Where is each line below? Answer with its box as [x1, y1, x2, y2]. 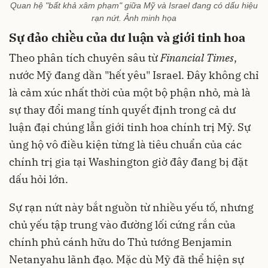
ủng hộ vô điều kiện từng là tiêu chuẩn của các [9, 138, 242, 152]
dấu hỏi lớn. [9, 172, 68, 187]
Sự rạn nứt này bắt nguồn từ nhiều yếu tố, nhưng [9, 200, 254, 215]
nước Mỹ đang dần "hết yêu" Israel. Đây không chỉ [9, 68, 259, 83]
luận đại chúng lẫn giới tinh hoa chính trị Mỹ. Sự [9, 120, 251, 135]
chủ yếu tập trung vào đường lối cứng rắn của [9, 218, 236, 232]
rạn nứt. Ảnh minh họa [92, 13, 176, 23]
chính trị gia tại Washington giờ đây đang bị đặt [9, 155, 248, 169]
